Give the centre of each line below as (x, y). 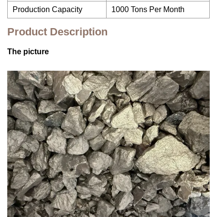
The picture (28, 52)
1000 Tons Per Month (148, 9)
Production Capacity (47, 9)
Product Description (57, 32)
